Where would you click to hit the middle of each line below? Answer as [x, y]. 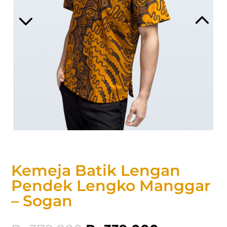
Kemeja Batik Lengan [96, 171]
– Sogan [42, 201]
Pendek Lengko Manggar [111, 186]
